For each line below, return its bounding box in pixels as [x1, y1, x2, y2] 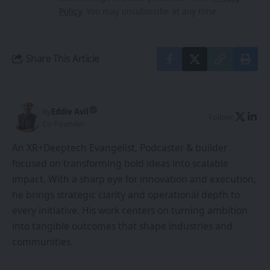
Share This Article [25, 52, 99, 66]
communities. [12, 234, 73, 248]
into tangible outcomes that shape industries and [12, 219, 233, 233]
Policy [59, 5, 81, 17]
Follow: [209, 111, 234, 123]
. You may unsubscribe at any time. [81, 5, 219, 17]
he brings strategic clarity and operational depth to [12, 187, 240, 201]
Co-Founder [42, 118, 85, 130]
